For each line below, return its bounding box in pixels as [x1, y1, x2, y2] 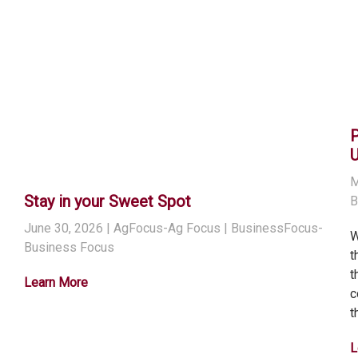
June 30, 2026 [23, 221, 103, 237]
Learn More [23, 275, 88, 291]
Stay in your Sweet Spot [23, 192, 191, 212]
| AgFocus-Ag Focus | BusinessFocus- [102, 221, 323, 237]
